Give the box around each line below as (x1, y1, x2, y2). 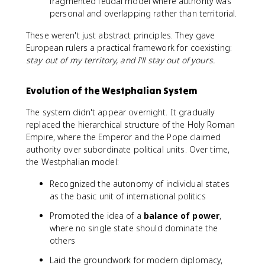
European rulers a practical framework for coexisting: (26, 42, 232, 53)
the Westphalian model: (26, 156, 119, 167)
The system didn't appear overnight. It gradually (26, 106, 215, 118)
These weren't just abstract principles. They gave (26, 30, 215, 41)
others (50, 235, 75, 246)
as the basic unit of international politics (50, 190, 206, 202)
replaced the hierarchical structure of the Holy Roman (26, 119, 235, 130)
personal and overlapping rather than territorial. (50, 8, 237, 19)
